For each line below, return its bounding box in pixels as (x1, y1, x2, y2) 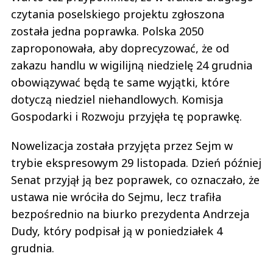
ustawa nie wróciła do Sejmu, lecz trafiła (11, 190, 221, 205)
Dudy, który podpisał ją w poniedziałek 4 (11, 224, 222, 239)
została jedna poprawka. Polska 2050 (11, 24, 204, 39)
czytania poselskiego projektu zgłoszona (11, 7, 224, 22)
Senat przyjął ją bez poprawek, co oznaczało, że (11, 172, 260, 188)
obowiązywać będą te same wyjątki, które (11, 75, 230, 90)
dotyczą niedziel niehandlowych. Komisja (11, 92, 223, 107)
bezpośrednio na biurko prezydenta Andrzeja (11, 207, 249, 222)
